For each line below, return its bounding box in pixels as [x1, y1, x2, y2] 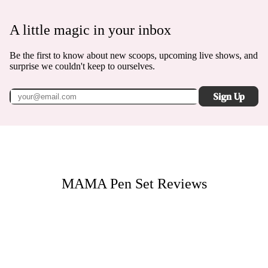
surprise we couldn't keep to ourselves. [10, 61, 155, 71]
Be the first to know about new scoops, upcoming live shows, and [10, 50, 258, 60]
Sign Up [212, 90, 245, 103]
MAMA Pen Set [61, 175, 154, 191]
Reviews [153, 175, 207, 191]
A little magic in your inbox [10, 22, 171, 38]
